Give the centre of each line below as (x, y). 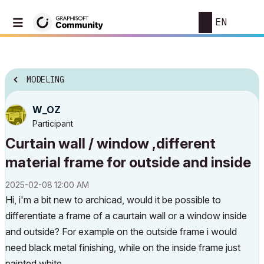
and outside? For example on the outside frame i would (121, 232)
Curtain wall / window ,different (110, 143)
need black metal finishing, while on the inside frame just (123, 247)
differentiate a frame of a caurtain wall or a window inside (126, 216)
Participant (53, 123)
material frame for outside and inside (128, 162)
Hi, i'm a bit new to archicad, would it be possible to (113, 200)
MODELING (45, 80)
